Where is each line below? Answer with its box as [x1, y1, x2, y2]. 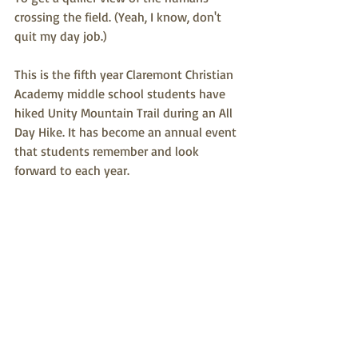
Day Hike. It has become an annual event [14, 124, 240, 140]
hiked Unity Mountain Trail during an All [14, 105, 236, 121]
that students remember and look [14, 143, 202, 159]
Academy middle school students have [14, 86, 229, 101]
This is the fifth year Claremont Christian [14, 66, 237, 82]
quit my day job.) [14, 28, 107, 44]
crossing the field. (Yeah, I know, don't [14, 9, 225, 25]
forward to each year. [14, 162, 136, 178]
